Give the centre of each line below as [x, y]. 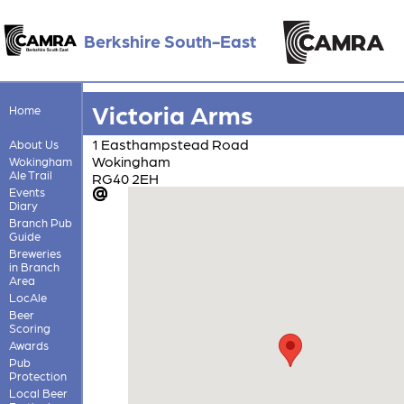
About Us [33, 143]
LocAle [28, 297]
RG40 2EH [125, 178]
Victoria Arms [172, 113]
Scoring [29, 327]
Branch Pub [40, 222]
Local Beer [38, 392]
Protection [37, 375]
